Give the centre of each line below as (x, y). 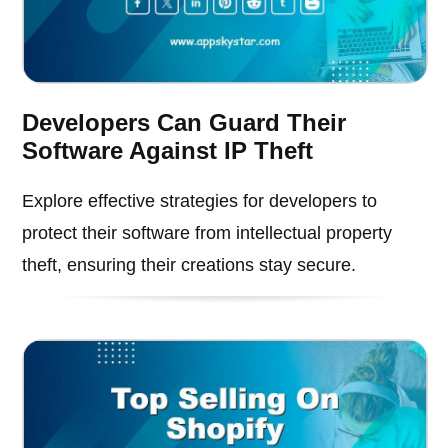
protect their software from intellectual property (207, 232)
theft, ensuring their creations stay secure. (189, 264)
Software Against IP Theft (168, 150)
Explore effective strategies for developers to (200, 200)
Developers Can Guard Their (184, 122)
